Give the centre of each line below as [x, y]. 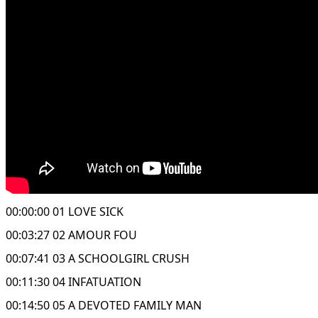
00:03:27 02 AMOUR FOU [71, 235]
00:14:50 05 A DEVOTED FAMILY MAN [104, 305]
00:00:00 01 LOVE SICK [65, 211]
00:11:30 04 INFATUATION [73, 281]
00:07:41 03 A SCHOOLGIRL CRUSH [98, 258]
